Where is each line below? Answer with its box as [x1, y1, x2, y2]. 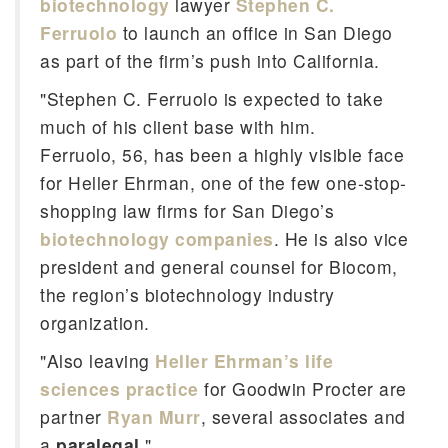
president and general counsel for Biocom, [40, 254, 398, 279]
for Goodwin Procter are [198, 376, 407, 401]
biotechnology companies [40, 226, 274, 251]
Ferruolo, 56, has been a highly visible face [40, 142, 404, 167]
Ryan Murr [107, 404, 201, 429]
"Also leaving [40, 348, 155, 373]
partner [40, 404, 107, 429]
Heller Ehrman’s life [155, 348, 333, 373]
